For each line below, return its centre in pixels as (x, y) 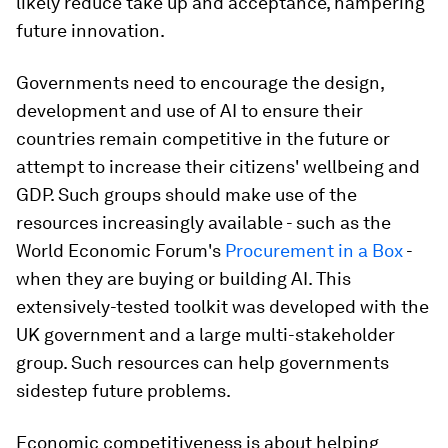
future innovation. (90, 30)
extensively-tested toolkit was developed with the (222, 306)
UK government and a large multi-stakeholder (205, 334)
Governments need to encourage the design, (200, 82)
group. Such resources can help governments (202, 362)
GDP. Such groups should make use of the (186, 194)
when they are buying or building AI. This (183, 278)
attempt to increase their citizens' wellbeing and (218, 166)
